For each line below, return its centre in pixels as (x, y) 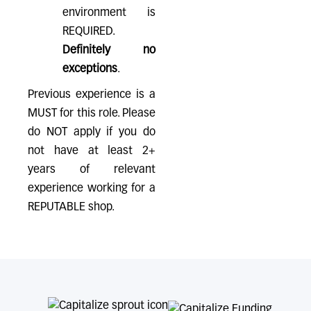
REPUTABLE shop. (71, 208)
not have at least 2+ (92, 151)
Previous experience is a (92, 95)
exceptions (90, 69)
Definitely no (109, 51)
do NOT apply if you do (92, 133)
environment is (109, 13)
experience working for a (92, 189)
